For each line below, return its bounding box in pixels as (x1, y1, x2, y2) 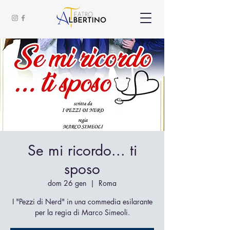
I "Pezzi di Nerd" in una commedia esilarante (12, 197, 152, 206)
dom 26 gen (48, 178, 86, 188)
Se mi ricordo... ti (27, 141, 137, 160)
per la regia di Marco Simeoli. (34, 207, 130, 217)
